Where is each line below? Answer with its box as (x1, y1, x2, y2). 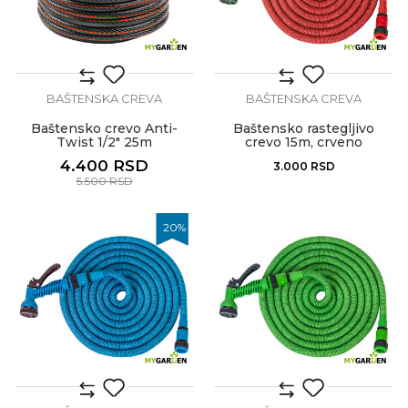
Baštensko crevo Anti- (31, 120, 178, 137)
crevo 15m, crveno (245, 134, 362, 150)
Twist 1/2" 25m (56, 134, 152, 150)
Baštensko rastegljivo (233, 120, 374, 137)
